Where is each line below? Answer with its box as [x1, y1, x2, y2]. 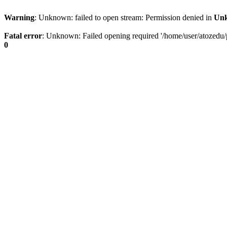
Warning [4, 13, 34, 22]
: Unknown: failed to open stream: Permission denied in [34, 13, 214, 22]
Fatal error [4, 31, 42, 40]
